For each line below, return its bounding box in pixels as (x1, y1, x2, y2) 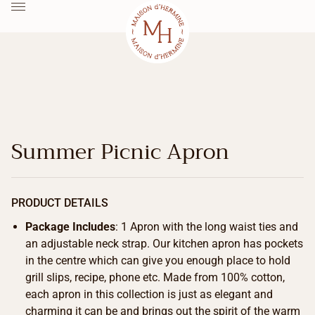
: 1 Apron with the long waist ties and (115, 220, 298, 234)
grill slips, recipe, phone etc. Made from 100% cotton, (25, 271, 285, 285)
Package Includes (25, 220, 115, 234)
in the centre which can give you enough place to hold (25, 254, 290, 268)
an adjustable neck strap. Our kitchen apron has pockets (25, 237, 303, 251)
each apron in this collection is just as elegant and (25, 288, 273, 302)
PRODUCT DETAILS (11, 196, 108, 210)
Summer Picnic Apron (11, 134, 229, 171)
